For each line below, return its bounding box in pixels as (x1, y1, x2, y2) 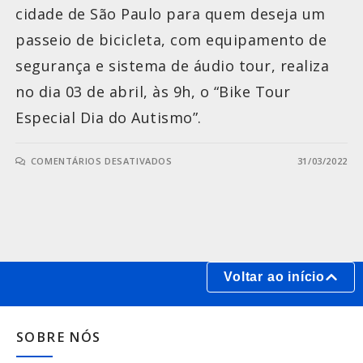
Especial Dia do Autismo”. (15, 108, 202, 128)
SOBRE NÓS (16, 328, 101, 347)
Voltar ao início (224, 270, 325, 284)
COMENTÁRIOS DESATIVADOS (30, 155, 173, 168)
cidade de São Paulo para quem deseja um (15, 4, 326, 24)
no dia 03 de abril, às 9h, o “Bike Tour (15, 82, 291, 102)
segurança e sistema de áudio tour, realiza (15, 56, 330, 76)
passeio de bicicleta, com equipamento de (15, 30, 327, 50)
